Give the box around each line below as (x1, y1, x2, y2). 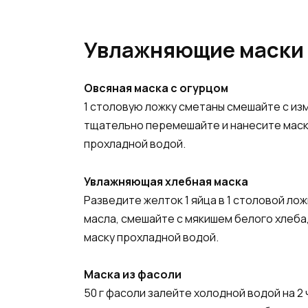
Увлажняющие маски (84, 35, 304, 65)
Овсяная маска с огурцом (84, 80, 228, 96)
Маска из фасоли (84, 266, 181, 282)
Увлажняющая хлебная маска (84, 173, 248, 189)
